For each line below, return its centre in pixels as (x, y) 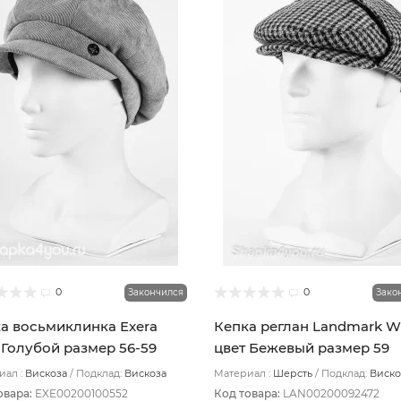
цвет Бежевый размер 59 (301, 348)
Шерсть (292, 373)
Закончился (155, 292)
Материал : (242, 373)
